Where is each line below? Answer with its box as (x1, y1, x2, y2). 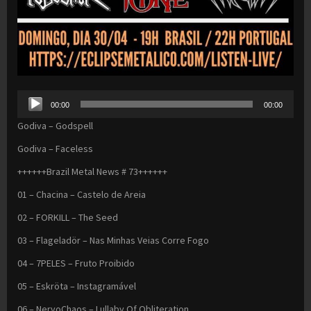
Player (17, 107, 43, 120)
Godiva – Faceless (17, 142, 93, 155)
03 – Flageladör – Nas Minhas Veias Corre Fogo (17, 234, 209, 247)
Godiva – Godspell (17, 119, 93, 133)
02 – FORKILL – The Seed (17, 211, 118, 224)
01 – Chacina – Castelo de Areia (17, 188, 146, 201)
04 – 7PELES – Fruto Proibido (17, 257, 135, 270)
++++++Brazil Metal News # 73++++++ (17, 165, 167, 178)
